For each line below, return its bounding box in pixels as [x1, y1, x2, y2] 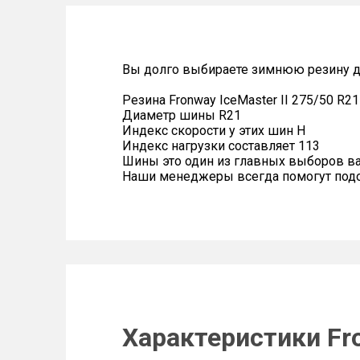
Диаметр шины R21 [122, 108, 241, 123]
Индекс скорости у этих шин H [122, 123, 305, 138]
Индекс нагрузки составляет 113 [122, 138, 320, 153]
